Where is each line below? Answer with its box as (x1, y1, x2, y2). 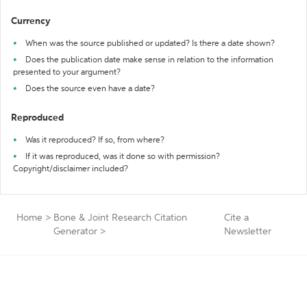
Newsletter (223, 227, 271, 236)
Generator (53, 227, 97, 236)
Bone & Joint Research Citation (53, 213, 187, 223)
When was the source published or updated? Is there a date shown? (25, 40, 275, 48)
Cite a (223, 213, 249, 223)
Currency (11, 16, 51, 26)
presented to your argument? (13, 69, 121, 77)
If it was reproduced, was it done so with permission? (25, 153, 220, 161)
